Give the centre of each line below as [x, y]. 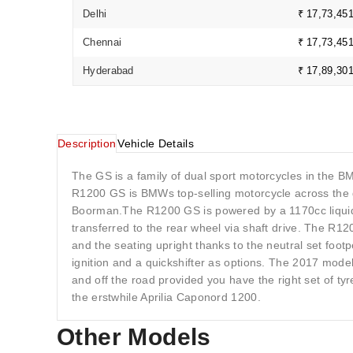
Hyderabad [108, 71]
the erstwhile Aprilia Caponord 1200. [166, 297]
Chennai [102, 42]
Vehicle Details [156, 143]
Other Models [134, 337]
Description [87, 143]
